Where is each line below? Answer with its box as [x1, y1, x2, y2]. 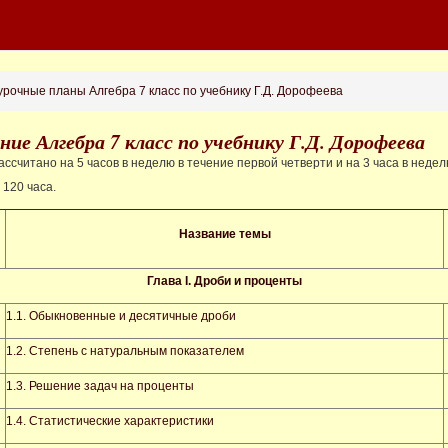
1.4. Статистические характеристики [6, 414, 214, 428]
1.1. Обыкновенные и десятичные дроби [6, 309, 236, 323]
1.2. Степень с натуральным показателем [6, 344, 244, 358]
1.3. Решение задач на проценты [6, 379, 194, 393]
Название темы [178, 227, 271, 241]
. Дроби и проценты [187, 274, 302, 288]
